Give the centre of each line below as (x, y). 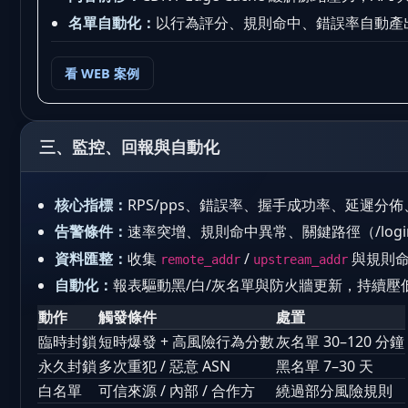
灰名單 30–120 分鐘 (340, 342)
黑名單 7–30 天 (325, 367)
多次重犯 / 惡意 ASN (164, 367)
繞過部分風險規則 (334, 391)
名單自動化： (112, 22)
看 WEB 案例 (102, 73)
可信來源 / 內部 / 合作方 (177, 391)
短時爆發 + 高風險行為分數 (186, 342)
